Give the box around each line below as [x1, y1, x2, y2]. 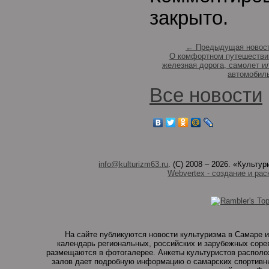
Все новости [150, 85, 262, 106]
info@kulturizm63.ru [98, 160, 169, 169]
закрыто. [150, 7, 228, 29]
